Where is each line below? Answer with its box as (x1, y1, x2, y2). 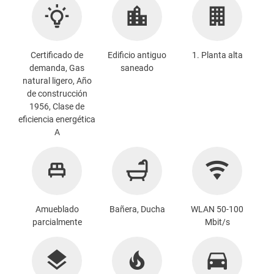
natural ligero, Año (22, 76, 92, 86)
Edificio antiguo (108, 50, 166, 61)
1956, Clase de (29, 102, 84, 112)
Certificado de (31, 50, 83, 61)
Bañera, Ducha (109, 204, 165, 215)
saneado (120, 63, 154, 73)
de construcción (26, 89, 87, 99)
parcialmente (32, 217, 82, 228)
